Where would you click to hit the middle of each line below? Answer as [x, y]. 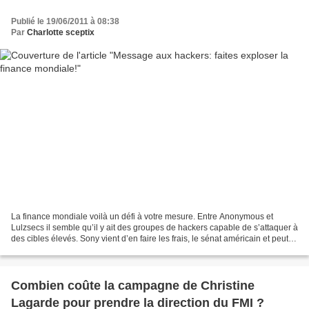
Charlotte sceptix [61, 32]
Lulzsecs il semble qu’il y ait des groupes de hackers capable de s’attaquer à [154, 228]
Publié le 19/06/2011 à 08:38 [65, 21]
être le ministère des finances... [69, 250]
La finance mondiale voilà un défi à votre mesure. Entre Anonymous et [142, 217]
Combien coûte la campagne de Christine [133, 286]
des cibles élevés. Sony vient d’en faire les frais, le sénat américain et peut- [151, 239]
